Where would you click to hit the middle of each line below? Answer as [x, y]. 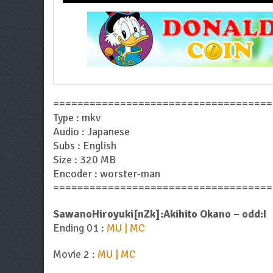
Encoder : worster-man [107, 174]
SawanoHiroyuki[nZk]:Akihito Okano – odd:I [160, 214]
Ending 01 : [80, 228]
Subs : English [85, 146]
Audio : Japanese [91, 132]
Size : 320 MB [84, 160]
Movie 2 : [75, 254]
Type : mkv [77, 118]
